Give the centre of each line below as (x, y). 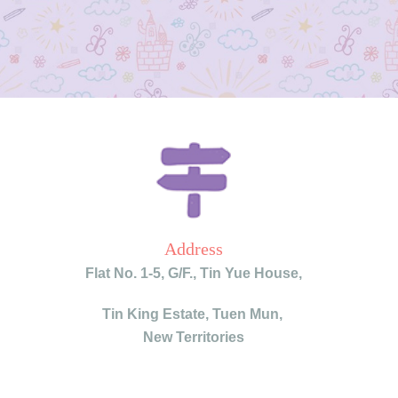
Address (194, 249)
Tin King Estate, (157, 314)
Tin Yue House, (251, 274)
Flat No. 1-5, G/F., (143, 274)
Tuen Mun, (249, 314)
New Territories (194, 338)
